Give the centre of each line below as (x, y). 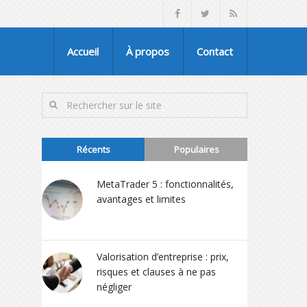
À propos (148, 51)
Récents (93, 149)
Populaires (196, 149)
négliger (114, 287)
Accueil (83, 51)
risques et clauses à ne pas (156, 272)
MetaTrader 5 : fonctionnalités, (165, 184)
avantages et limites (141, 199)
